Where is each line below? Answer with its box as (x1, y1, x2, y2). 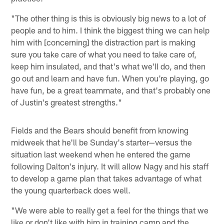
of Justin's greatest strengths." (11, 96, 122, 107)
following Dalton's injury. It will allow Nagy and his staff (11, 160, 209, 171)
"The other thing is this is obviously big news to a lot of (11, 12, 206, 23)
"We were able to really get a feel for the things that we (11, 204, 209, 215)
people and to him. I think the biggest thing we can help (11, 24, 210, 35)
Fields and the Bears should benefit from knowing (11, 124, 189, 135)
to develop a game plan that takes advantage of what (11, 172, 202, 183)
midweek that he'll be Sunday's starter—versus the (11, 136, 192, 147)
